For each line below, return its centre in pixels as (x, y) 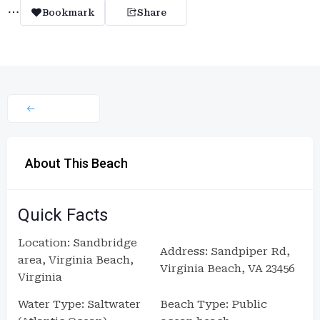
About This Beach (76, 163)
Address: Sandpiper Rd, (225, 251)
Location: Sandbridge (77, 243)
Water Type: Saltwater (79, 304)
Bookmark (68, 12)
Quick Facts (63, 215)
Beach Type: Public (214, 304)
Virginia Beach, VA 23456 (227, 269)
